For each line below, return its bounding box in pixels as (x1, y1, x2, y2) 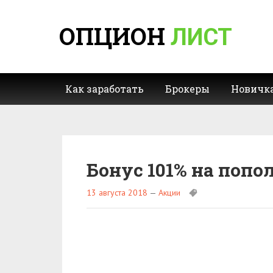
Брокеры (165, 82, 210, 95)
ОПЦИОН (59, 21, 171, 51)
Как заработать (65, 82, 144, 95)
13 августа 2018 (87, 187, 147, 198)
